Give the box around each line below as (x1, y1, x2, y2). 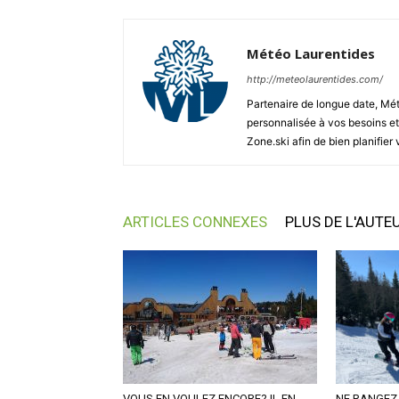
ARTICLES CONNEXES (123, 213, 267, 231)
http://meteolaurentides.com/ (247, 73, 383, 85)
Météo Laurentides (247, 45, 375, 62)
